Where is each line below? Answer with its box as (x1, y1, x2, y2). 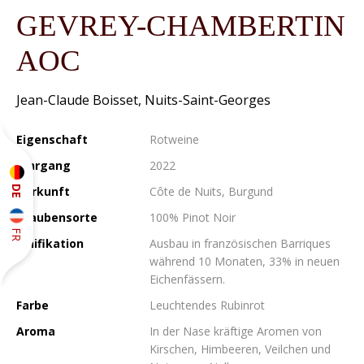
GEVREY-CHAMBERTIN (16, 9, 345, 42)
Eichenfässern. (149, 271, 225, 287)
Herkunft (16, 184, 70, 199)
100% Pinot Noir (149, 210, 236, 225)
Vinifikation (16, 236, 84, 251)
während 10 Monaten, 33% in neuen (149, 253, 340, 269)
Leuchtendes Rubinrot (149, 297, 265, 313)
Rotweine (149, 132, 199, 147)
